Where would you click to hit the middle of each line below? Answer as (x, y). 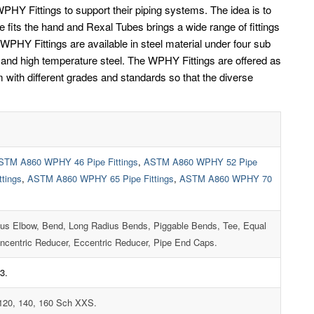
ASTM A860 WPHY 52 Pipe (200, 161)
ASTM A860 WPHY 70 (226, 178)
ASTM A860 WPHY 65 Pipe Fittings (101, 178)
